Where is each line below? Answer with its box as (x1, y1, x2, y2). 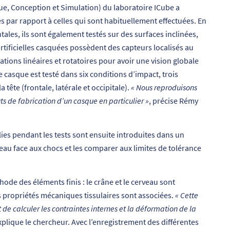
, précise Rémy (149, 95, 198, 106)
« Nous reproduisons (131, 82, 197, 93)
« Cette (175, 189, 198, 200)
